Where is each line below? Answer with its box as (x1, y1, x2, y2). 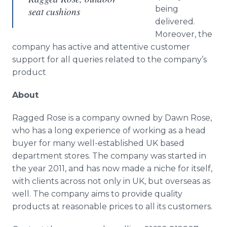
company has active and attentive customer (12, 42, 190, 52)
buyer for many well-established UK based (12, 138, 184, 148)
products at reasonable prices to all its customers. (12, 202, 212, 211)
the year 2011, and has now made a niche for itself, (12, 164, 212, 173)
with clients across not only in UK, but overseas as (12, 176, 210, 186)
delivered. (155, 17, 195, 26)
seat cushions (28, 5, 80, 18)
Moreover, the (155, 29, 212, 39)
